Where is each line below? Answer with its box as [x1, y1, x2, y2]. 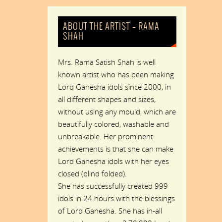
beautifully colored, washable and [57, 118, 169, 129]
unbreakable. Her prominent [57, 131, 153, 141]
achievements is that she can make [57, 143, 173, 154]
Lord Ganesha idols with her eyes [57, 156, 169, 166]
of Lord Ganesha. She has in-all [57, 205, 162, 216]
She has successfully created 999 [57, 180, 168, 191]
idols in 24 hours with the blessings [57, 193, 175, 203]
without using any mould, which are [57, 106, 176, 116]
